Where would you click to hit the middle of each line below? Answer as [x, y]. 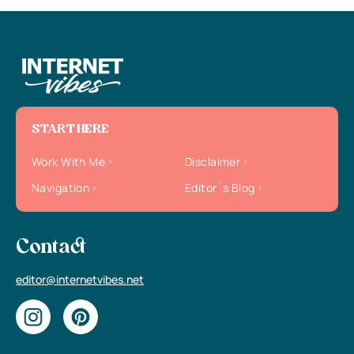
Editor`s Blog [220, 188]
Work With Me [69, 162]
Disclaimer [213, 162]
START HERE [70, 130]
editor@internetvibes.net [80, 280]
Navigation [61, 188]
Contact [51, 249]
